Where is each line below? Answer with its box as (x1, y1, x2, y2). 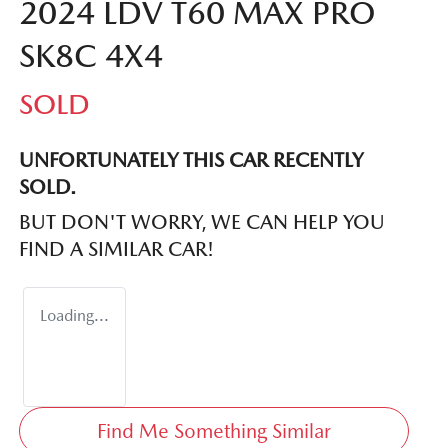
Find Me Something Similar (96, 418, 331, 443)
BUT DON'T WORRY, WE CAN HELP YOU (19, 209, 385, 234)
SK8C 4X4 (19, 36, 163, 74)
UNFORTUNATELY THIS (19, 147, 229, 172)
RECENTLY (268, 147, 363, 172)
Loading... (40, 305, 109, 325)
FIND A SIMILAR (19, 236, 168, 261)
